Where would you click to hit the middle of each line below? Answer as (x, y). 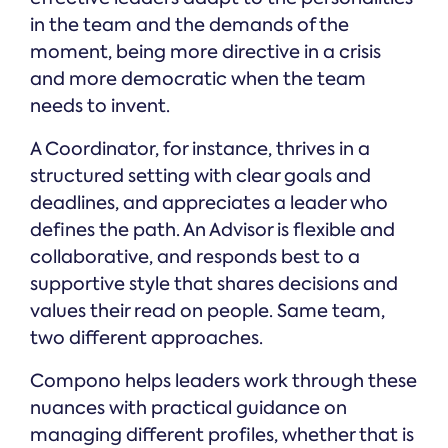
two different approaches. (146, 338)
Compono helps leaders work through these (223, 381)
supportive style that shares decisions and (214, 284)
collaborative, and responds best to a (195, 257)
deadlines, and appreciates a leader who (209, 203)
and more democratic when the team (198, 79)
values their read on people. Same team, (207, 311)
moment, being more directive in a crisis (205, 52)
